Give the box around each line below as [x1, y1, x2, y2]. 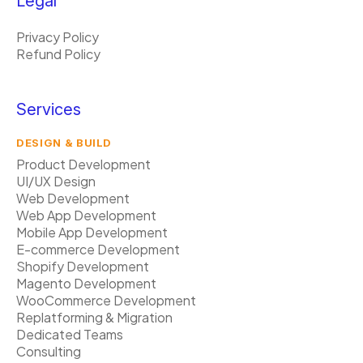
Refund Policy [16, 45, 100, 62]
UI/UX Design [16, 173, 96, 190]
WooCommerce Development [16, 292, 196, 309]
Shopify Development [16, 258, 149, 275]
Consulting [16, 343, 81, 360]
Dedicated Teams [16, 326, 123, 343]
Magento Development [16, 275, 156, 292]
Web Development [16, 190, 130, 207]
